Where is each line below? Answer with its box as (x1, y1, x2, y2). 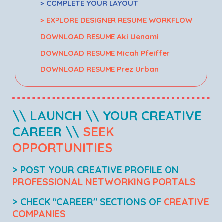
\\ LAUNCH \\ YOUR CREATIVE (12, 107, 202, 124)
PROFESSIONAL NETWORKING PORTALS (12, 175, 196, 188)
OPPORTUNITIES (12, 139, 113, 156)
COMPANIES (12, 207, 66, 220)
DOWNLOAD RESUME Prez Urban (40, 64, 159, 74)
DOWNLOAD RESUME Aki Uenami (40, 31, 159, 41)
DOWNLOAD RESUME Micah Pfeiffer (40, 48, 170, 57)
